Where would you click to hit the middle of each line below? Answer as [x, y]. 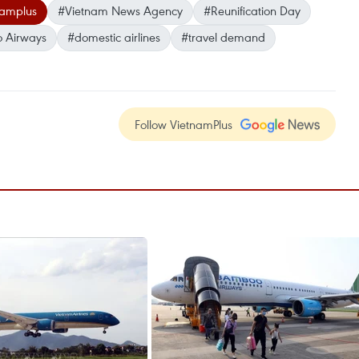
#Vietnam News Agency [120, 11]
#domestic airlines [114, 37]
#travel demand [223, 37]
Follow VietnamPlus [184, 125]
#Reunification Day [252, 11]
